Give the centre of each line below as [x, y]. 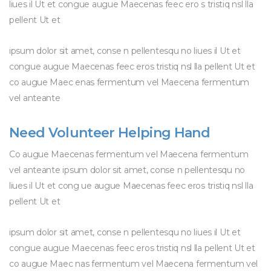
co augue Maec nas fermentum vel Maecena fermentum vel [134, 264]
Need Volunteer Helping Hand [110, 133]
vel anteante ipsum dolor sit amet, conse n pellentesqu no [127, 170]
